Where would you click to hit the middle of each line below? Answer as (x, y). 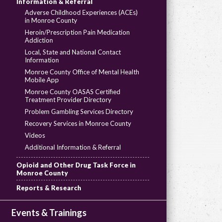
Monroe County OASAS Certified (72, 92)
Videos (35, 135)
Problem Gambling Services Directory (79, 111)
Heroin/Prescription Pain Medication (77, 32)
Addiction (39, 40)
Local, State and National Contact (73, 52)
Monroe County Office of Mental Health (82, 72)
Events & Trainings (49, 213)
